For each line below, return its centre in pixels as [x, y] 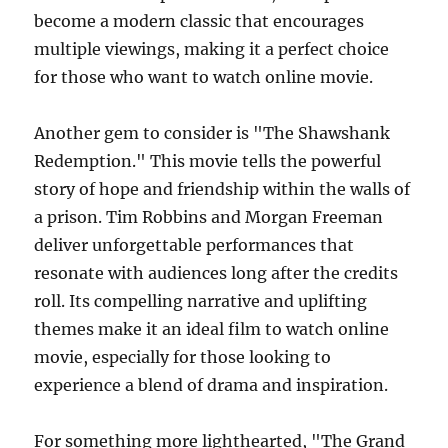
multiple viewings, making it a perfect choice [212, 49]
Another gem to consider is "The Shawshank [212, 133]
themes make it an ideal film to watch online [212, 329]
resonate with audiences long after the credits [216, 273]
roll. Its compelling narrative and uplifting [201, 301]
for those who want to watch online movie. [204, 77]
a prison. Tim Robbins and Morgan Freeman [209, 217]
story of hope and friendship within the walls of [222, 189]
